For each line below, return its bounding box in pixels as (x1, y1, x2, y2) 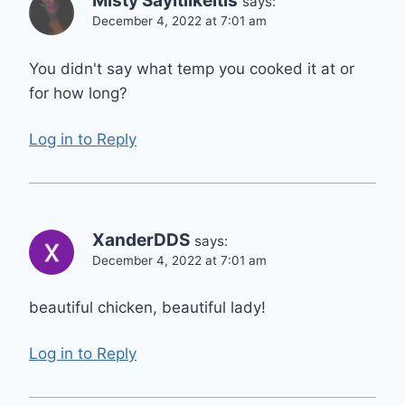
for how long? (29, 84, 127, 103)
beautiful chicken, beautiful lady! (29, 298, 266, 317)
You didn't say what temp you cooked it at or (29, 60, 354, 79)
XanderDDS (92, 229, 190, 250)
